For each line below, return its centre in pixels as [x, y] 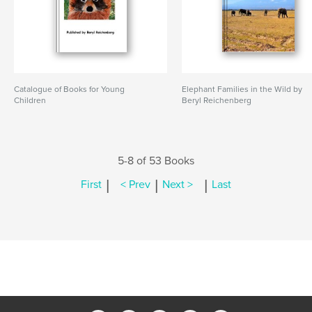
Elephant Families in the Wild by [242, 89]
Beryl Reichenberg [217, 100]
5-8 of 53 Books [156, 161]
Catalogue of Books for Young [69, 89]
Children [30, 100]
